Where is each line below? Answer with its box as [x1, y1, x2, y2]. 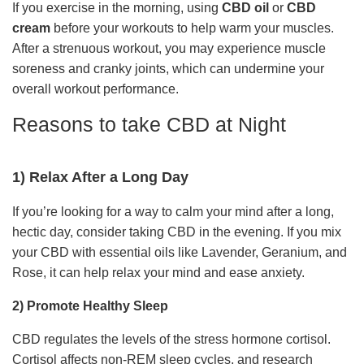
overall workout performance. [12, 81, 179, 96]
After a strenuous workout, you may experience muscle [12, 41, 326, 55]
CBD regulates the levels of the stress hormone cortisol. [12, 331, 331, 346]
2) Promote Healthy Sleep [12, 298, 168, 313]
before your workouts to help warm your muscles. [50, 20, 334, 35]
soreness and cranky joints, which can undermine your [12, 61, 324, 76]
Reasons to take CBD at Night [12, 112, 286, 136]
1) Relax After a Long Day [12, 168, 188, 185]
